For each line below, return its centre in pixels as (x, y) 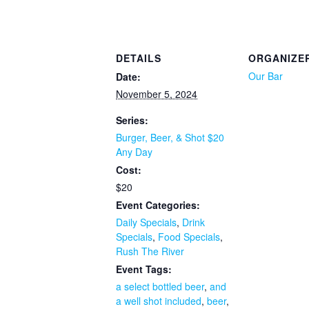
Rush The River (150, 251)
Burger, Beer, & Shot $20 (170, 138)
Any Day (134, 152)
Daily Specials (146, 222)
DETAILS (139, 58)
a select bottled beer (160, 287)
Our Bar (266, 76)
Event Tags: (144, 269)
